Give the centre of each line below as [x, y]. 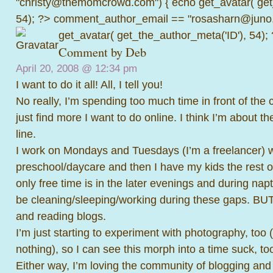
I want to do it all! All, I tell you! [89, 84]
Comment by [92, 52]
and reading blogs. [61, 216]
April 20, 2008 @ [55, 69]
